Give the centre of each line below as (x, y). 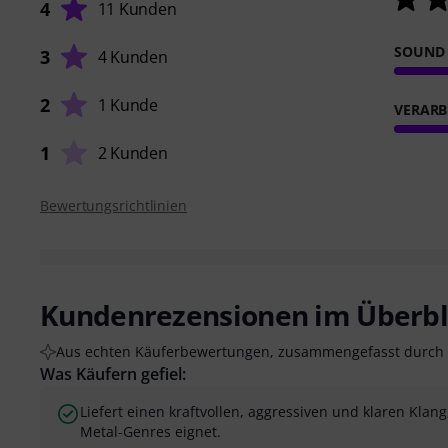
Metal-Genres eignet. (150, 431)
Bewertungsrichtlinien (113, 205)
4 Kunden (132, 56)
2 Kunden (132, 152)
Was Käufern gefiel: (113, 373)
